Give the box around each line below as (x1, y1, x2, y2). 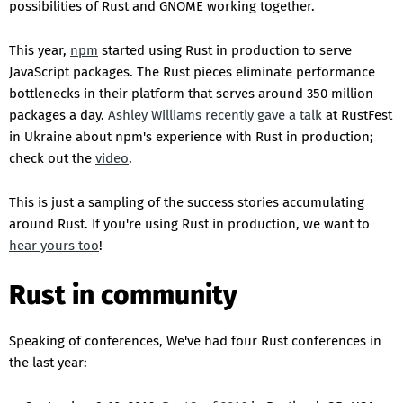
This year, (9, 42, 70, 59)
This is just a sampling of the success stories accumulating (9, 194, 364, 211)
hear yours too (9, 237, 99, 255)
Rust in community (9, 279, 237, 312)
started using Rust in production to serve (98, 42, 352, 59)
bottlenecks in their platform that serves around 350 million (9, 85, 373, 103)
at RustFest (322, 107, 392, 124)
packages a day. (9, 107, 108, 124)
